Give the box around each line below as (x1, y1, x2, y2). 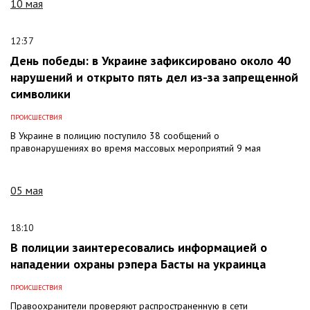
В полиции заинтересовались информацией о (10, 239, 267, 255)
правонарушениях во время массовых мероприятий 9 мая (10, 141, 261, 154)
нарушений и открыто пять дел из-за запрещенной (10, 69, 298, 85)
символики (10, 85, 71, 102)
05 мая (10, 183, 43, 197)
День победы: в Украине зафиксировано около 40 (10, 52, 291, 69)
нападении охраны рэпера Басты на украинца (10, 255, 266, 272)
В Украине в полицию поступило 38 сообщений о (10, 129, 219, 142)
